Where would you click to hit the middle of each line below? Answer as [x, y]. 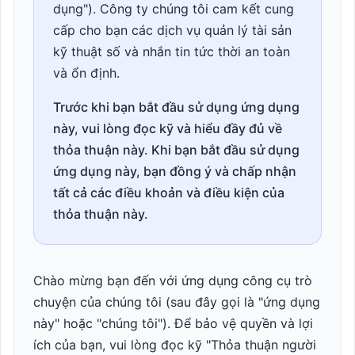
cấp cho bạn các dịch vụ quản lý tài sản [172, 30]
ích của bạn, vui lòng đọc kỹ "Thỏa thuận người [175, 345]
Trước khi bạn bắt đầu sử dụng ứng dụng [176, 107]
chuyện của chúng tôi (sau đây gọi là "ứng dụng [177, 302]
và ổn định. [86, 73]
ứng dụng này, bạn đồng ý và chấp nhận [175, 171]
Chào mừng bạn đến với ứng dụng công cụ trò [173, 281]
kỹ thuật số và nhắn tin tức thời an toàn [172, 52]
